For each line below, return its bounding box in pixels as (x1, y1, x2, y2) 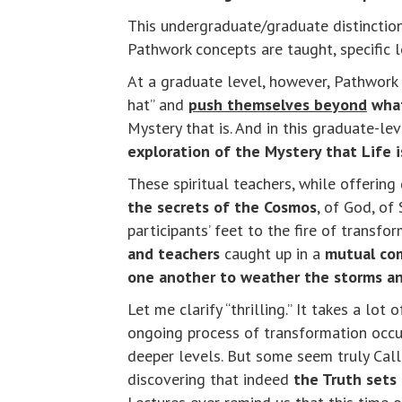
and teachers (127, 243, 220, 265)
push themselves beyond (188, 94, 367, 116)
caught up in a (220, 243, 325, 265)
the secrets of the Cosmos (127, 197, 317, 218)
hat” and (127, 94, 188, 116)
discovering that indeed (127, 369, 293, 390)
